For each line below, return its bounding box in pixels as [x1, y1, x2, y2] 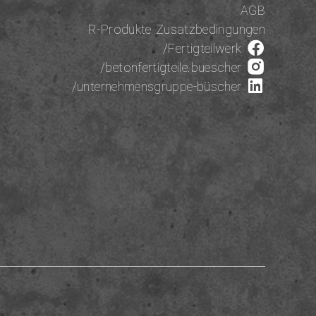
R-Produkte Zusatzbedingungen [88, 22, 265, 37]
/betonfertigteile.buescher [100, 60, 246, 75]
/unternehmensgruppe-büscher [71, 79, 246, 95]
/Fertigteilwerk [163, 41, 246, 56]
